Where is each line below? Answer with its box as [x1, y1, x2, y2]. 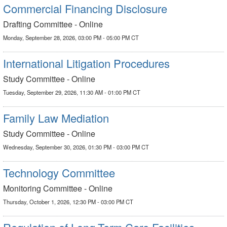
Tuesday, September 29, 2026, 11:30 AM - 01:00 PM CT [3, 88, 140, 96]
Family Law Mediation [3, 110, 109, 126]
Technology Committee [3, 165, 115, 180]
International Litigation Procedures [3, 55, 170, 71]
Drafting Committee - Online [3, 18, 103, 30]
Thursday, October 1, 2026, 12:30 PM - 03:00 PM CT [3, 198, 133, 206]
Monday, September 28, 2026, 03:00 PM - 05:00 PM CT [3, 33, 139, 42]
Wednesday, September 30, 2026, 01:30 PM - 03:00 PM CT [3, 143, 149, 151]
